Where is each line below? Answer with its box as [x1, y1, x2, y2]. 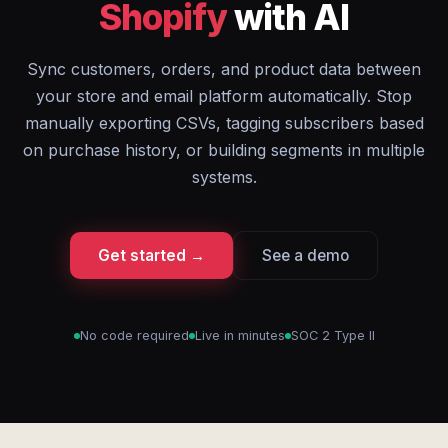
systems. [191, 167, 257, 187]
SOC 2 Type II [290, 328, 375, 343]
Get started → [98, 246, 205, 265]
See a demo [262, 246, 349, 265]
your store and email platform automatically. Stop [36, 86, 412, 106]
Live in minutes [194, 328, 285, 343]
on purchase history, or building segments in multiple [23, 140, 425, 160]
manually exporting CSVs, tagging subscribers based [24, 113, 424, 133]
